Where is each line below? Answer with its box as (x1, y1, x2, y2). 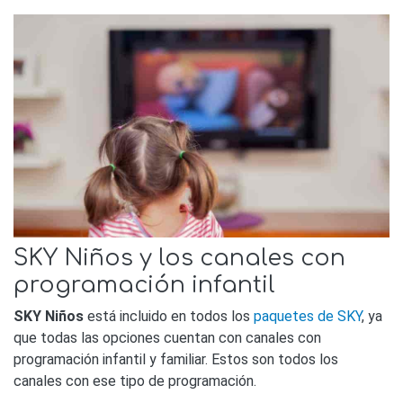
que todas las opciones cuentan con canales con (13, 329, 321, 347)
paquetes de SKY (254, 308, 362, 326)
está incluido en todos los (84, 308, 254, 326)
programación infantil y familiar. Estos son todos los (13, 351, 338, 369)
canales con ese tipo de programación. (13, 372, 256, 390)
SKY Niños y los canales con (13, 246, 345, 272)
